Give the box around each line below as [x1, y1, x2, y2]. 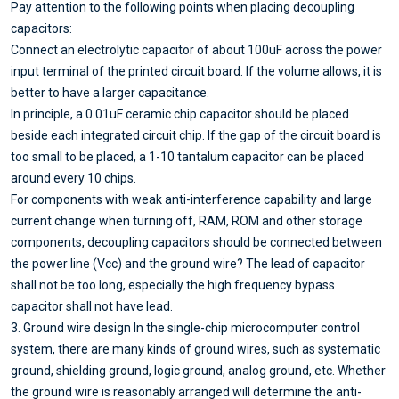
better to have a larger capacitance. [11, 85, 209, 101]
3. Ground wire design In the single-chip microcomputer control [11, 321, 360, 336]
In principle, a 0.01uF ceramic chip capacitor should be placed [11, 107, 349, 122]
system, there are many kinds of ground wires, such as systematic [11, 342, 380, 357]
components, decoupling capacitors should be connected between [11, 235, 382, 250]
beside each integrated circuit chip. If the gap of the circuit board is [11, 128, 381, 143]
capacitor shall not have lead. [11, 299, 173, 314]
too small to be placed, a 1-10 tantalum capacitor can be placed [11, 150, 364, 165]
